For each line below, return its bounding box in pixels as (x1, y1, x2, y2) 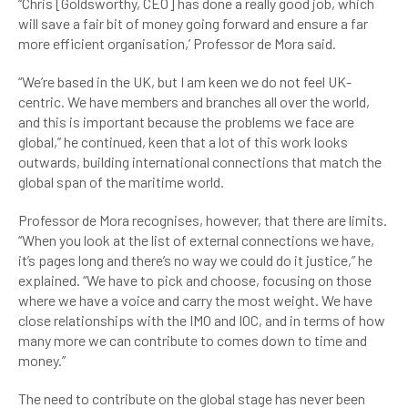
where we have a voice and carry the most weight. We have (18, 291, 372, 309)
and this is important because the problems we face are (18, 113, 354, 130)
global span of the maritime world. (18, 173, 227, 190)
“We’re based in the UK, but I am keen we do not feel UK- (18, 73, 352, 90)
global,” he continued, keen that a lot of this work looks (18, 133, 348, 150)
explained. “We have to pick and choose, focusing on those (18, 271, 372, 289)
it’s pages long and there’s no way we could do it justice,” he (18, 251, 372, 269)
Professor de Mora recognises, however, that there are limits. (18, 211, 387, 229)
